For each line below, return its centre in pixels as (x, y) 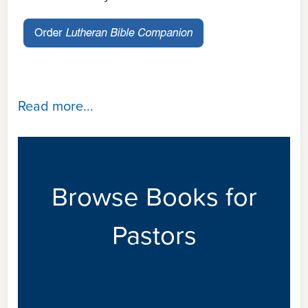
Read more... (56, 106)
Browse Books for (154, 197)
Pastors (154, 235)
